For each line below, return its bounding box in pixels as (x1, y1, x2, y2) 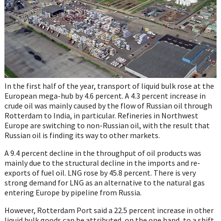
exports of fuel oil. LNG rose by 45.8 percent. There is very (4, 168, 196, 178)
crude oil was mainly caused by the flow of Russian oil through (4, 101, 212, 111)
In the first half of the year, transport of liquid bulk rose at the (4, 81, 214, 91)
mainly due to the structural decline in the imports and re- (4, 158, 200, 168)
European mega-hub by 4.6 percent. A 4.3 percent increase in (4, 91, 206, 101)
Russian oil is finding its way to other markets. (4, 130, 160, 141)
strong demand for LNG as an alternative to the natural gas (4, 178, 205, 188)
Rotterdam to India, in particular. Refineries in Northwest (4, 110, 198, 121)
